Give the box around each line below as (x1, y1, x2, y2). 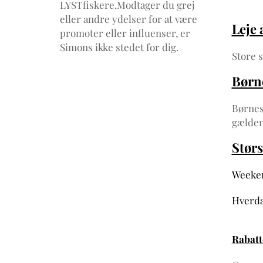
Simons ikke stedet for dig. (60, 40, 178, 53)
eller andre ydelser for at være (60, 12, 197, 25)
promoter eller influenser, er (60, 26, 190, 39)
